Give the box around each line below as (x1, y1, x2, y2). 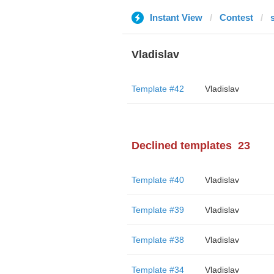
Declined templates (131, 139, 232, 152)
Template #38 (131, 235, 184, 245)
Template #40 (131, 175, 184, 185)
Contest (219, 12, 253, 23)
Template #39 (131, 205, 184, 215)
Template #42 (131, 84, 184, 94)
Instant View (149, 12, 202, 23)
